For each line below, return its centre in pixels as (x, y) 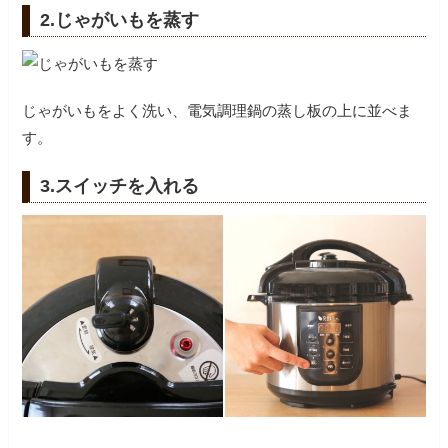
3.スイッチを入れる (120, 185)
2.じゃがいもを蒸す (120, 20)
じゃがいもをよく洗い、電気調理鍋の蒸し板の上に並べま (217, 110)
